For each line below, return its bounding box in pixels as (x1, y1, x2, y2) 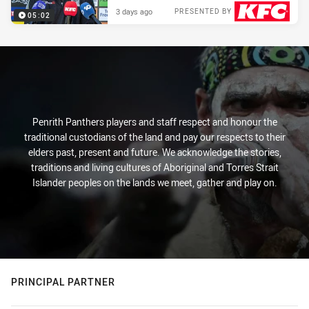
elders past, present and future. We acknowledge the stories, (28, 146, 281, 159)
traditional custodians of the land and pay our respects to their (23, 130, 286, 143)
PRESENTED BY (175, 6, 232, 16)
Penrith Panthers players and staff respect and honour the (32, 115, 277, 128)
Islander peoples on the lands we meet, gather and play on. (32, 176, 277, 189)
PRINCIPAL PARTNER (11, 275, 115, 288)
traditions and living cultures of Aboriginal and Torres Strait (30, 161, 279, 174)
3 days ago (116, 6, 152, 17)
